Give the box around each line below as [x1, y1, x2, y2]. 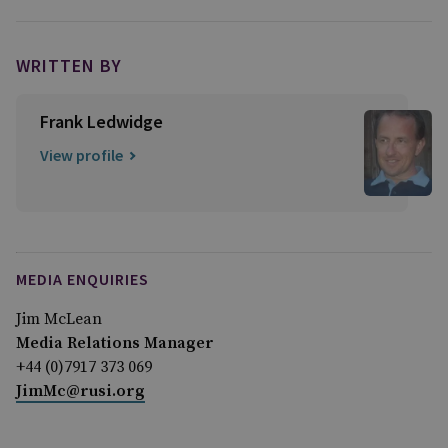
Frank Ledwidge [40, 110, 163, 133]
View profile [40, 145, 123, 165]
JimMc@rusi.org [16, 381, 145, 402]
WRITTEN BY [16, 54, 122, 77]
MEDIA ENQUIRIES [16, 269, 149, 290]
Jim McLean [16, 309, 102, 330]
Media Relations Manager [16, 333, 214, 354]
